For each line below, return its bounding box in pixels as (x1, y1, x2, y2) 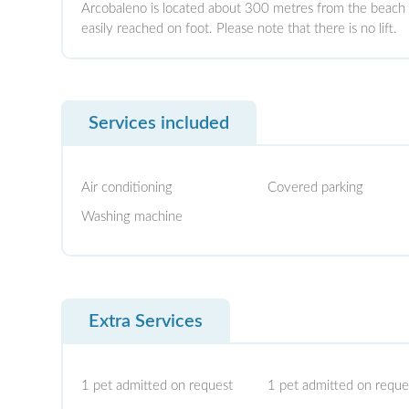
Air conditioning (81, 181, 173, 195)
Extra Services (89, 311, 204, 330)
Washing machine (81, 210, 184, 225)
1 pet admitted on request (81, 378, 234, 393)
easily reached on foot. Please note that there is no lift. (81, 21, 398, 36)
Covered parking (267, 181, 363, 195)
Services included (89, 114, 230, 133)
